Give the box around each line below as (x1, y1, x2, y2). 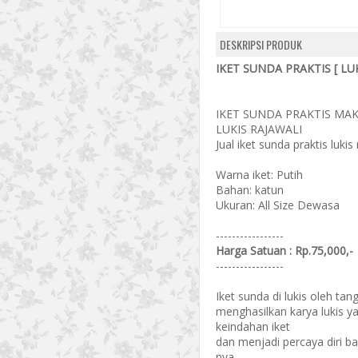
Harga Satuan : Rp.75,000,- (216, 243, 353, 258)
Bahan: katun (216, 182, 284, 197)
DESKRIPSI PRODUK (220, 36, 302, 53)
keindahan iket (216, 319, 290, 334)
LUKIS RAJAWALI (216, 121, 302, 137)
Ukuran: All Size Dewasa (216, 197, 340, 213)
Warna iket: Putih (216, 167, 303, 182)
